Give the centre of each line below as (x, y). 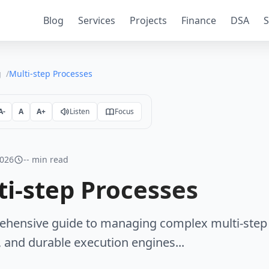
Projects (148, 20)
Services (97, 20)
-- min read (46, 159)
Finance (199, 20)
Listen (80, 111)
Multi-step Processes (51, 74)
